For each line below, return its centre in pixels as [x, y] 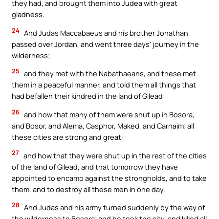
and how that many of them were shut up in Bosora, [109, 115]
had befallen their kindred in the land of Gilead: [88, 96]
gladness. [28, 14]
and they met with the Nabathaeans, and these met [109, 74]
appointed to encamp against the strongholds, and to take [109, 178]
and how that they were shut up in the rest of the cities [114, 155]
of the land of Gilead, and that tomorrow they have [95, 166]
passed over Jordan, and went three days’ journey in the [105, 44]
